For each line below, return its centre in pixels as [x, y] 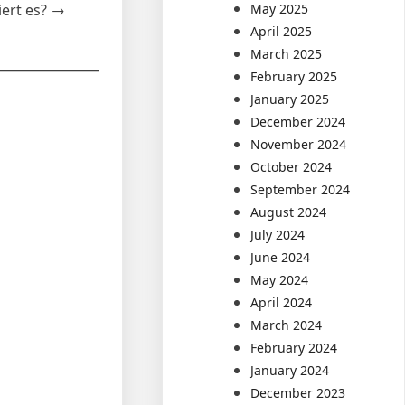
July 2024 [278, 234]
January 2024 [290, 370]
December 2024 [298, 121]
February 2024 [294, 347]
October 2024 [292, 166]
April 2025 [282, 31]
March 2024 [287, 325]
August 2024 [289, 212]
